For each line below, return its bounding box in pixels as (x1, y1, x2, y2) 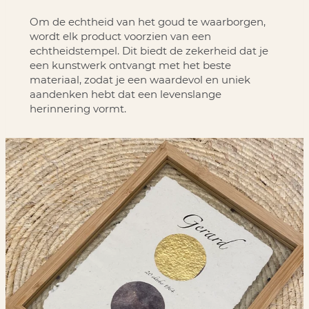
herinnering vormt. (29, 101, 126, 115)
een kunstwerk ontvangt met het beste (29, 58, 231, 72)
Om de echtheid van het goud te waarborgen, (29, 14, 266, 28)
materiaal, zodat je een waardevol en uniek (29, 72, 250, 86)
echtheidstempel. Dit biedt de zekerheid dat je (29, 43, 268, 57)
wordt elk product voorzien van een (29, 29, 211, 43)
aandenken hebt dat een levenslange (29, 87, 221, 101)
